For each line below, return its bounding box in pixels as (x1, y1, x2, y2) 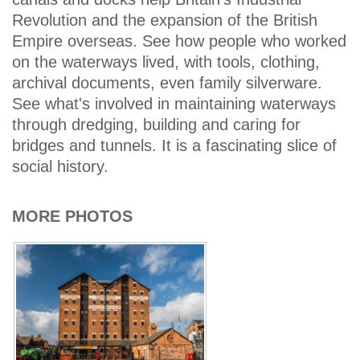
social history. (12, 157, 108, 176)
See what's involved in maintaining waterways (12, 95, 336, 113)
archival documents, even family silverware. (12, 74, 322, 92)
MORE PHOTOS (12, 207, 133, 225)
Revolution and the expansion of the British (12, 11, 317, 30)
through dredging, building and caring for (12, 116, 301, 134)
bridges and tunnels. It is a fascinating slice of (12, 137, 337, 155)
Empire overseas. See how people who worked (12, 32, 346, 51)
